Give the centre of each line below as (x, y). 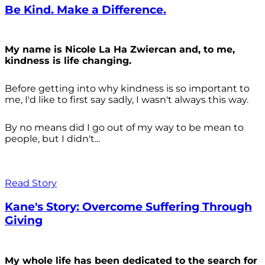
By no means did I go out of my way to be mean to (124, 128)
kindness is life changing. (68, 61)
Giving (24, 220)
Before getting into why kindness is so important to (127, 89)
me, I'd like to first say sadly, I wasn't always (106, 100)
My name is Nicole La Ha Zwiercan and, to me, (120, 50)
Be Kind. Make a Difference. (85, 9)
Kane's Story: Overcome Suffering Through (128, 206)
